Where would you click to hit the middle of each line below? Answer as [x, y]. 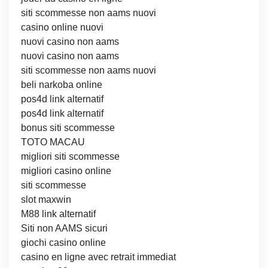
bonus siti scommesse [68, 128]
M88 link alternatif [58, 214]
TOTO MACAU [53, 142]
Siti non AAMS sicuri [64, 229]
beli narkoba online [62, 85]
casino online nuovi [62, 28]
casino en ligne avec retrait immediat [98, 257]
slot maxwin [46, 200]
